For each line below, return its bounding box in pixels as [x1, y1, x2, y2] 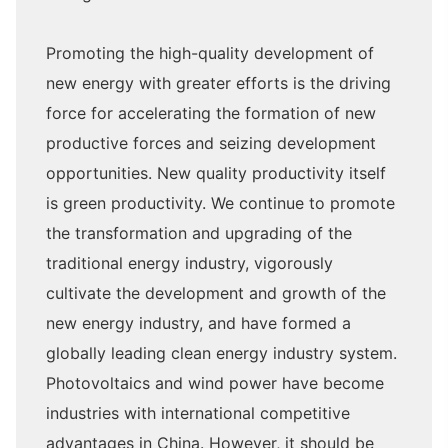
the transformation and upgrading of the [46, 223, 352, 243]
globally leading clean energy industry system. [46, 343, 397, 363]
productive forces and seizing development [46, 133, 376, 153]
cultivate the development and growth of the [46, 283, 386, 303]
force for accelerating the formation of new [46, 103, 376, 123]
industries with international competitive [46, 403, 350, 423]
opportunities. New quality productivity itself [46, 163, 386, 183]
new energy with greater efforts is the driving [46, 73, 391, 93]
